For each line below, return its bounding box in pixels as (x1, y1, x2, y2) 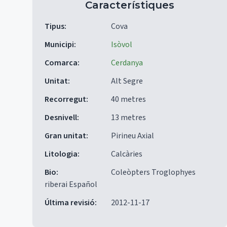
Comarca (45, 57, 78, 68)
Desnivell (45, 112, 77, 123)
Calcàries (111, 148, 142, 160)
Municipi (45, 39, 74, 50)
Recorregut (45, 94, 86, 105)
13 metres (111, 112, 146, 123)
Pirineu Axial (111, 130, 154, 141)
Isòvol (111, 39, 132, 50)
